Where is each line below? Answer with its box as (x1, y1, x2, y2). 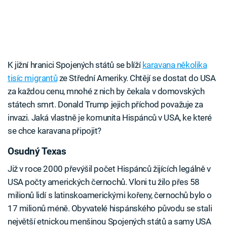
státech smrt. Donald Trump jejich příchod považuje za (8, 99, 203, 110)
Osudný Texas (8, 146, 66, 158)
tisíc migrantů (8, 73, 58, 84)
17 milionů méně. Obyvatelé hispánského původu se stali (8, 203, 212, 213)
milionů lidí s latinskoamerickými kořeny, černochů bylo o (8, 190, 212, 200)
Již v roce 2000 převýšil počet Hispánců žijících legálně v (8, 163, 211, 174)
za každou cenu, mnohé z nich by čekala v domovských (8, 86, 205, 97)
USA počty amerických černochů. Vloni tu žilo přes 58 (8, 176, 200, 187)
